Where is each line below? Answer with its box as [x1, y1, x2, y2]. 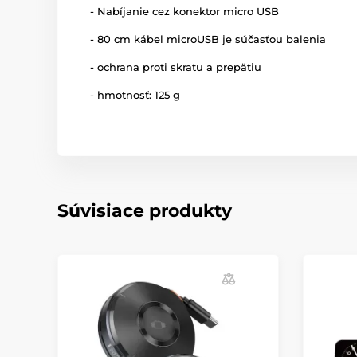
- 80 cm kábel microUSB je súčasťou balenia [90, 32, 326, 45]
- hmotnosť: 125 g [90, 88, 180, 101]
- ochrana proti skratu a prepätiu [90, 60, 261, 73]
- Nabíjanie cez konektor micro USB [90, 4, 279, 18]
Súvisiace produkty [57, 199, 232, 222]
